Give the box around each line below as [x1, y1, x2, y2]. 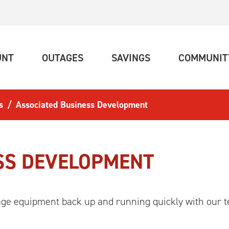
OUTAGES [42, 51, 83, 64]
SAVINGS [111, 51, 150, 64]
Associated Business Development [16, 99, 148, 111]
